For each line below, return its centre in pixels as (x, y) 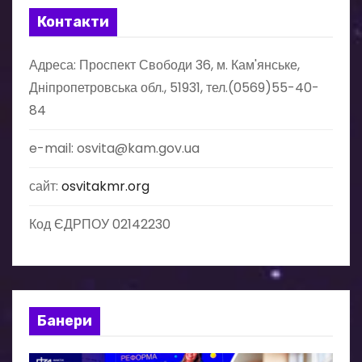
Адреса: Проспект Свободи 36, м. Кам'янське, (164, 65)
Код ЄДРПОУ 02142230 (100, 224)
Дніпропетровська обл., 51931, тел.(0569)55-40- (174, 88)
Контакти (73, 22)
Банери (65, 321)
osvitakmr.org (105, 186)
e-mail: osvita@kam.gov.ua (114, 148)
